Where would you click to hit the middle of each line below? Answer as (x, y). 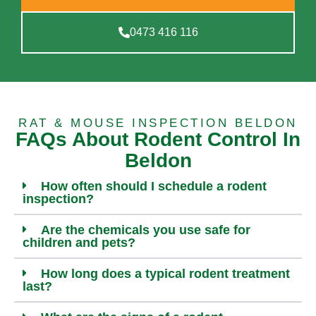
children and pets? (79, 243)
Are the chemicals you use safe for (146, 230)
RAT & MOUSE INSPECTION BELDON (158, 123)
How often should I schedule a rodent (154, 187)
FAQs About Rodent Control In (158, 140)
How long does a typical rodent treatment (165, 274)
